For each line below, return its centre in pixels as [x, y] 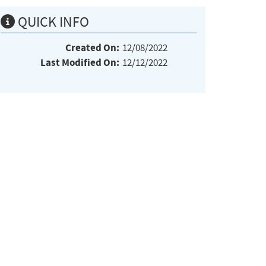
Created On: [92, 47]
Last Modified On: [80, 62]
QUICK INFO [52, 22]
